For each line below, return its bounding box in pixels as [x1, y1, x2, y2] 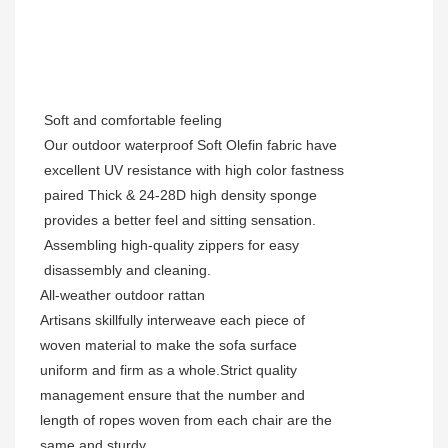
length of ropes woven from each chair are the [40, 412, 332, 429]
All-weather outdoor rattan [40, 287, 205, 304]
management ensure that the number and [40, 387, 305, 404]
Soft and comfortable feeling [44, 112, 222, 129]
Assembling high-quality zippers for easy [44, 237, 299, 254]
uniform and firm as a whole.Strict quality [40, 362, 297, 379]
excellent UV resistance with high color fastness [44, 162, 344, 179]
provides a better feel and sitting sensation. [44, 212, 316, 229]
